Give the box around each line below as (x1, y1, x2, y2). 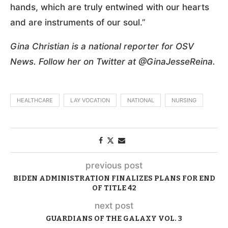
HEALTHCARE (17, 96, 53, 104)
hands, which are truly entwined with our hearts (10, 2, 209, 12)
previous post (85, 160, 142, 170)
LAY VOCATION (70, 96, 110, 104)
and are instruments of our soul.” (10, 17, 146, 27)
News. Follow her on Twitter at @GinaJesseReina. (10, 56, 215, 67)
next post (95, 200, 133, 211)
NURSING (172, 96, 196, 104)
